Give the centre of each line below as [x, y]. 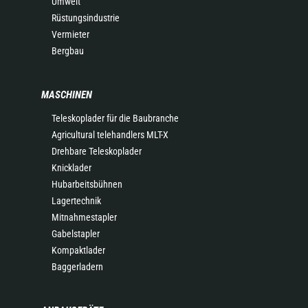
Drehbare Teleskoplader [97, 151]
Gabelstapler [76, 233]
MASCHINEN [67, 95]
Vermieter [70, 34]
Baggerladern [77, 266]
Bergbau [68, 51]
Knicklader [71, 167]
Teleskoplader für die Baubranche [115, 118]
